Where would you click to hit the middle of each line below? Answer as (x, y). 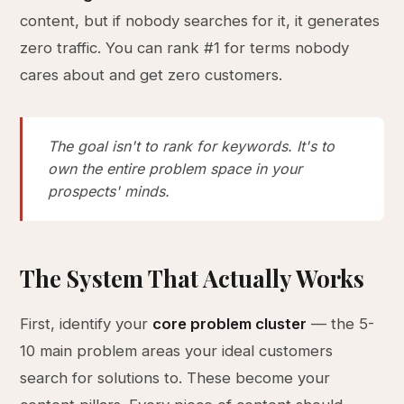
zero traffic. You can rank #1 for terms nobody (185, 48)
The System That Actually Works (193, 278)
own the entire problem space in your (175, 169)
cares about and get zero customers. (151, 75)
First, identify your (87, 324)
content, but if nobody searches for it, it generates (200, 21)
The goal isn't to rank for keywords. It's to (192, 146)
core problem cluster (230, 324)
